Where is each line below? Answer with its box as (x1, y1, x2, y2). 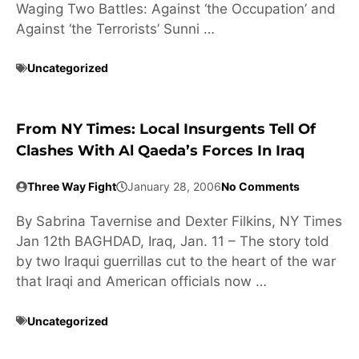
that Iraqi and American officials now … (16, 273, 267, 290)
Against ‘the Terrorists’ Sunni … (16, 20, 215, 37)
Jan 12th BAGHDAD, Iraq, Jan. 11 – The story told (16, 233, 329, 250)
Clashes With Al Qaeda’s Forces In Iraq (16, 142, 305, 160)
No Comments (221, 179, 300, 194)
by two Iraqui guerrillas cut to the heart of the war (16, 253, 336, 270)
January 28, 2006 (127, 179, 221, 194)
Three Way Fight (27, 179, 116, 194)
